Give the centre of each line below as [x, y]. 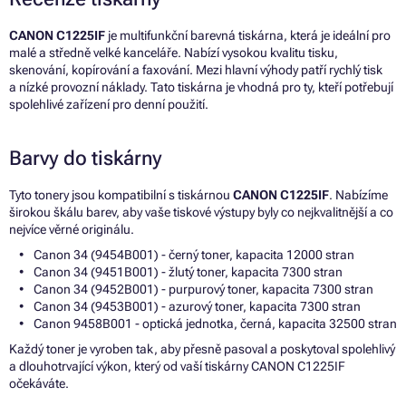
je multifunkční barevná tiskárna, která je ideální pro [248, 36]
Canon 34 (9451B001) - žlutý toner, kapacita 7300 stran [188, 272]
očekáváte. [39, 384]
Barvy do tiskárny [86, 159]
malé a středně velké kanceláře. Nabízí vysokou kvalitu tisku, [174, 53]
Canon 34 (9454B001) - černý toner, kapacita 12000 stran [194, 255]
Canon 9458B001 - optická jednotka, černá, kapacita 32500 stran [215, 324]
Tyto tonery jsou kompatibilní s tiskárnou [121, 195]
